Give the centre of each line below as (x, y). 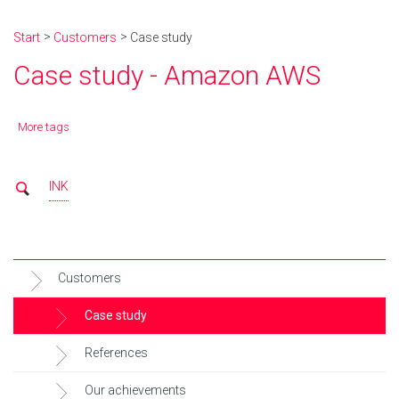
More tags (44, 127)
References (116, 353)
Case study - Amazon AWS (167, 76)
